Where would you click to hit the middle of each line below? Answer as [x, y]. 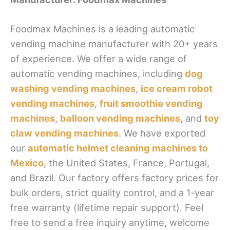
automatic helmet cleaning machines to [118, 148]
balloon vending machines [120, 118]
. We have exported [162, 133]
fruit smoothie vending [151, 103]
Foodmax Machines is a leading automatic [102, 28]
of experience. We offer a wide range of [99, 58]
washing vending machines [73, 88]
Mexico [27, 162]
